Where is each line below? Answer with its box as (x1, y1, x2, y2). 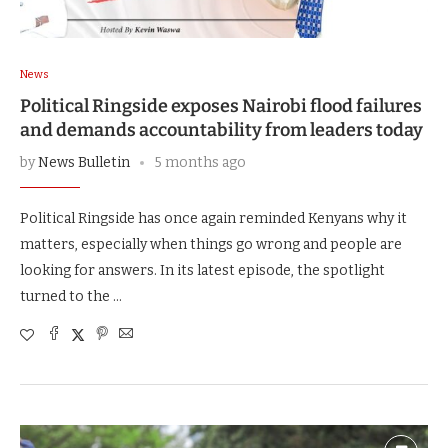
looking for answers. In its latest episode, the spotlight (20, 261, 385, 279)
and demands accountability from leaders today (20, 118, 423, 141)
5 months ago (155, 153, 246, 171)
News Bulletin (38, 153, 130, 171)
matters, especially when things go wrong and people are (20, 235, 402, 253)
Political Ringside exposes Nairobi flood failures (20, 94, 422, 117)
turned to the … (20, 287, 122, 305)
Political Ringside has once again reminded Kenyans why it (20, 209, 407, 227)
